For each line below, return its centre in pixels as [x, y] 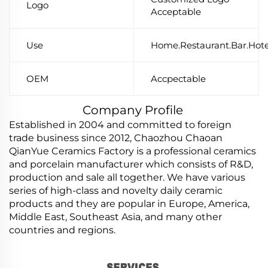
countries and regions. [62, 230]
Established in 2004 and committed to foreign [120, 124]
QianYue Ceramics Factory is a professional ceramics [133, 151]
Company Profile [133, 110]
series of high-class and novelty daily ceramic [116, 190]
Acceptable [176, 11]
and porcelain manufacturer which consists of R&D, [131, 164]
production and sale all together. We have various [127, 177]
